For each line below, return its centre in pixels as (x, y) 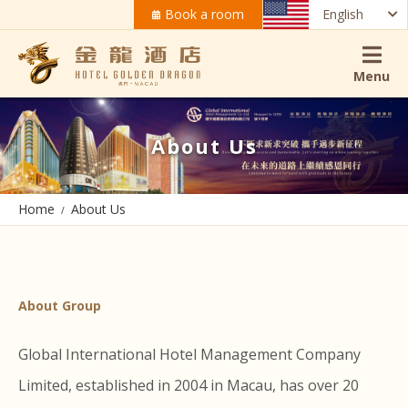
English (343, 15)
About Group (60, 305)
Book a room (204, 15)
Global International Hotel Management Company (189, 354)
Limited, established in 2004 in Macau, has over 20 (189, 385)
